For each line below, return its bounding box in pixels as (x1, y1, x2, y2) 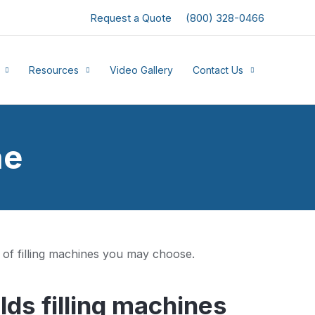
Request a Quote (90, 11, 172, 25)
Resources (29, 63, 79, 76)
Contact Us (193, 63, 243, 76)
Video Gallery (110, 63, 173, 76)
